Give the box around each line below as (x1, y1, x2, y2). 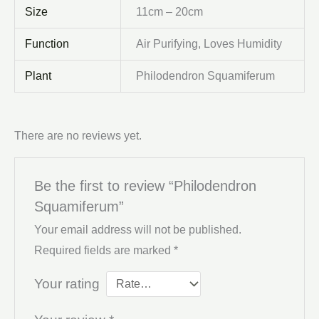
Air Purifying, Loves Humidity (136, 38, 283, 51)
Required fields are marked (33, 244, 174, 257)
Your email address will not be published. (33, 224, 241, 236)
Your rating (33, 276, 100, 292)
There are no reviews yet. (14, 129, 142, 142)
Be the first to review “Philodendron (33, 178, 256, 194)
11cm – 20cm (136, 6, 204, 19)
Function (25, 38, 70, 51)
